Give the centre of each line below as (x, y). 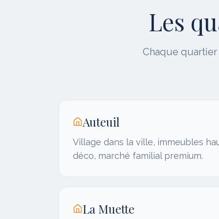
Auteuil (101, 122)
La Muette (109, 209)
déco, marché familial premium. (138, 156)
